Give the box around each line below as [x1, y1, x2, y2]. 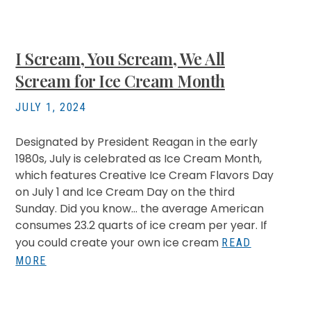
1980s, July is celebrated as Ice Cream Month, [15, 151, 262, 167]
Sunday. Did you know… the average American [15, 201, 264, 217]
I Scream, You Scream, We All [15, 47, 225, 69]
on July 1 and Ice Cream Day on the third [15, 184, 235, 200]
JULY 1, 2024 [15, 101, 87, 114]
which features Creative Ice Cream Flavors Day [15, 167, 274, 183]
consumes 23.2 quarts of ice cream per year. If [15, 217, 268, 233]
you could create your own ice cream [15, 235, 222, 251]
